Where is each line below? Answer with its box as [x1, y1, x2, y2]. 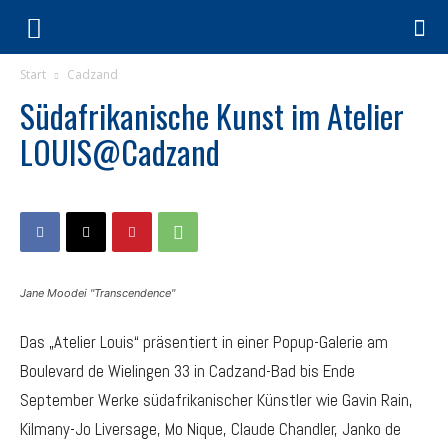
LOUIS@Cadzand [20, 128, 220, 175]
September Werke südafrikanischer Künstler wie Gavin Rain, [20, 389, 413, 411]
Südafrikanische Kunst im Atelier [20, 92, 404, 139]
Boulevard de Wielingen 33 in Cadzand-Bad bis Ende [20, 360, 355, 382]
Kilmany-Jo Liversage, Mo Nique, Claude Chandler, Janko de [20, 418, 401, 440]
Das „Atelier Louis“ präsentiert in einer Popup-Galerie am [20, 331, 388, 353]
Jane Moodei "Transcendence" [20, 286, 175, 300]
